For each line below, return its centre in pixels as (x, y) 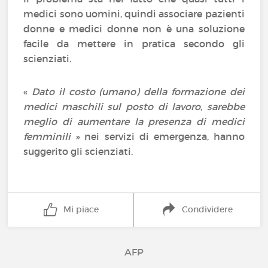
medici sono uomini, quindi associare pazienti (134, 14)
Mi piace (81, 210)
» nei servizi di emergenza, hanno (158, 136)
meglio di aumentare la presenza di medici (134, 121)
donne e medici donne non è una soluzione (134, 29)
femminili (47, 136)
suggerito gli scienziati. (80, 151)
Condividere (207, 210)
